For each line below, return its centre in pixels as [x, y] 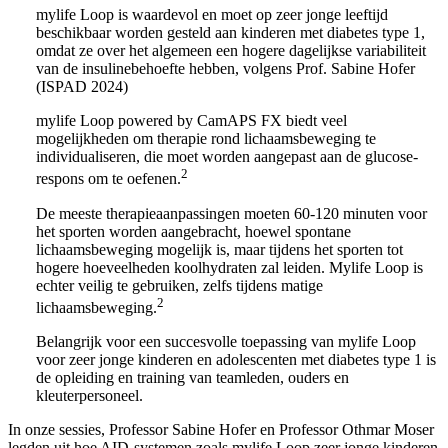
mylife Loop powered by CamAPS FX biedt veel [191, 121]
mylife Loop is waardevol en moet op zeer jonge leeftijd [212, 15]
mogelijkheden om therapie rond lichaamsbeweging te [206, 139]
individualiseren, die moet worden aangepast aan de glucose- [227, 157]
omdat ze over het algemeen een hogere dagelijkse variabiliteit [231, 51]
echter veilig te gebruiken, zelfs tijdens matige [179, 285]
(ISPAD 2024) [82, 87]
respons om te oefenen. [108, 179]
